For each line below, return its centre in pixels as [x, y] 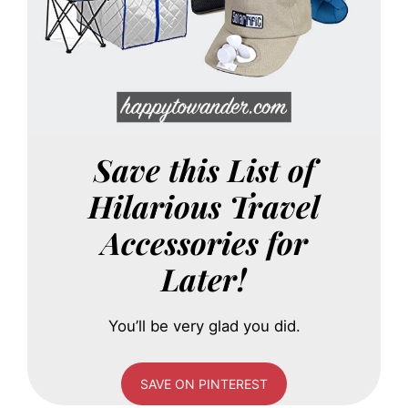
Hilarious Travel [204, 205]
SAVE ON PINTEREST [204, 383]
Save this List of [204, 169]
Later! [204, 278]
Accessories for [204, 242]
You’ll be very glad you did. [204, 326]
